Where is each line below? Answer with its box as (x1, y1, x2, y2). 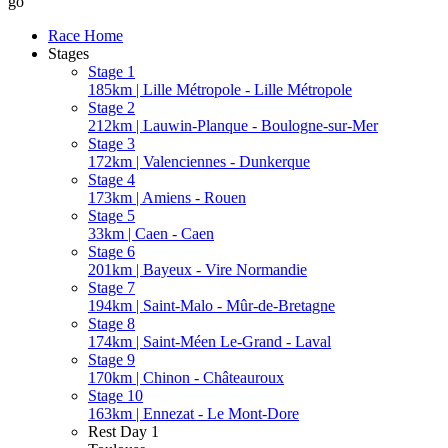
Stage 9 (88, 350, 135, 368)
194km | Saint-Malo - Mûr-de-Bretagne (88, 296, 335, 314)
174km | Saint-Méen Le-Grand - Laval (88, 332, 331, 350)
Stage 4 (88, 170, 135, 188)
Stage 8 (88, 314, 135, 332)
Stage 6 (88, 242, 135, 260)
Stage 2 (88, 98, 135, 116)
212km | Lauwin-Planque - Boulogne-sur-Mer (88, 116, 378, 134)
